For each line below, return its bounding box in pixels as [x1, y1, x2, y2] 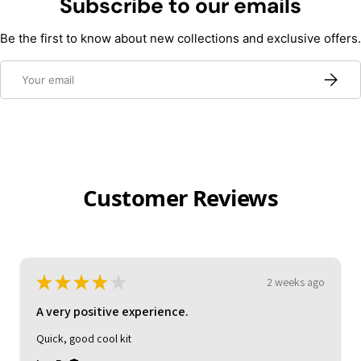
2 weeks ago [267, 274, 325, 289]
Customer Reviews [82, 182, 279, 213]
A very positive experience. [36, 303, 189, 321]
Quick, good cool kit [36, 330, 131, 346]
